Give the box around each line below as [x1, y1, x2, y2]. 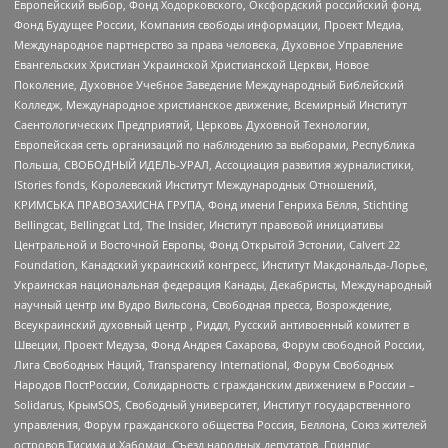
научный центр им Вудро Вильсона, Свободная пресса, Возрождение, [14, 297, 392, 313]
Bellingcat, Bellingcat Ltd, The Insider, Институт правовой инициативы [14, 217, 383, 233]
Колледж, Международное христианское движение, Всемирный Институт [14, 97, 407, 113]
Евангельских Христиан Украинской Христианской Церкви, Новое [14, 57, 369, 73]
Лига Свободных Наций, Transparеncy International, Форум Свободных [14, 357, 394, 373]
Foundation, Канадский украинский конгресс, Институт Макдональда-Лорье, [14, 257, 428, 273]
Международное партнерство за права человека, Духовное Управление [14, 37, 403, 53]
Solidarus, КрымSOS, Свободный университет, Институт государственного [14, 397, 411, 413]
